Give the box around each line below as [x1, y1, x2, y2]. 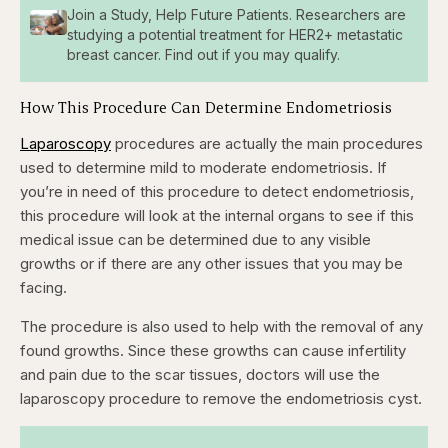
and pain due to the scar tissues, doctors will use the [20, 365, 380, 385]
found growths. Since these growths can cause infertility [20, 341, 406, 361]
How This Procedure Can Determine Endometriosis [20, 96, 392, 118]
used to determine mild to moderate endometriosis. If [20, 158, 387, 178]
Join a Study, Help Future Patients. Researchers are [66, 5, 406, 23]
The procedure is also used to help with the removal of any [20, 317, 423, 337]
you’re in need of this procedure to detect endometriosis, [20, 182, 414, 202]
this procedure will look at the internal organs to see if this [20, 206, 414, 226]
